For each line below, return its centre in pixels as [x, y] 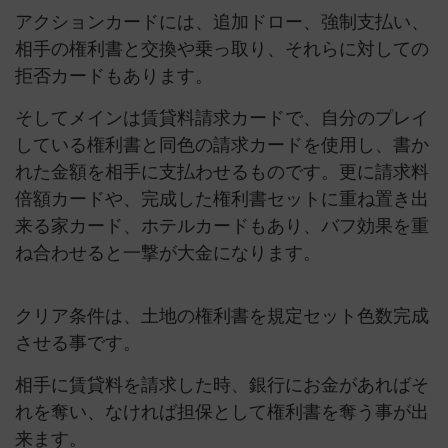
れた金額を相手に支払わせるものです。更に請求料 [222, 172]
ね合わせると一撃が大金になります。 [168, 253]
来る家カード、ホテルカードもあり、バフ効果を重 [222, 226]
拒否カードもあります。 [114, 76]
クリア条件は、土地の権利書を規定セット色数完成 [222, 316]
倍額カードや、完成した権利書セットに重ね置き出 [222, 199]
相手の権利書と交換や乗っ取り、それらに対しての [222, 49]
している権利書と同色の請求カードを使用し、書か [222, 145]
